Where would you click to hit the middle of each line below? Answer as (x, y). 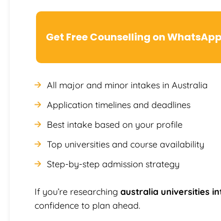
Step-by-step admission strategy (113, 164)
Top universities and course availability (126, 144)
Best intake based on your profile (115, 124)
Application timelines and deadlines (119, 105)
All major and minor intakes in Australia (127, 85)
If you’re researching (77, 191)
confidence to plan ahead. (87, 205)
